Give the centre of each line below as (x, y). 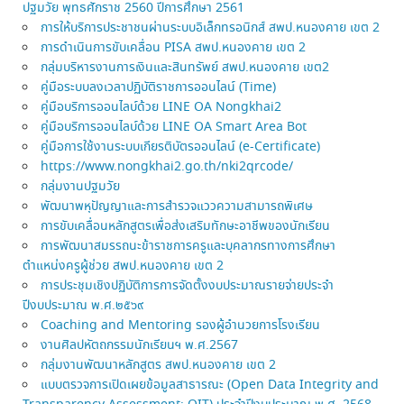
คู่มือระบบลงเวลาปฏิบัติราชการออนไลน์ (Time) (159, 87)
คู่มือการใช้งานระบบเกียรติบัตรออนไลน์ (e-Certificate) (181, 147)
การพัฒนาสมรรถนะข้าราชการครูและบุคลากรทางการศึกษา (188, 246)
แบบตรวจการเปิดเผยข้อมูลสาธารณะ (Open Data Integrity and (210, 385)
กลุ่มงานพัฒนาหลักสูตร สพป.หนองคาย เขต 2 (159, 365)
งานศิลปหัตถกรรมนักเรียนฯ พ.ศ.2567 (140, 345)
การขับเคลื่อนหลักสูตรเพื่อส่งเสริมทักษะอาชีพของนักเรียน (186, 226)
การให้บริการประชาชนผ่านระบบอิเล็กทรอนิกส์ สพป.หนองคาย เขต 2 (211, 28)
